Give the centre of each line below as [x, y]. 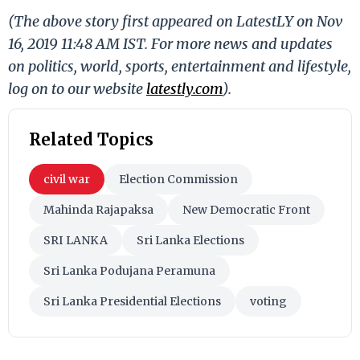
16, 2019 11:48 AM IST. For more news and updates [170, 43]
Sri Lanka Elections [190, 240]
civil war [67, 179]
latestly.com [184, 88]
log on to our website [77, 88]
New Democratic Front [246, 209]
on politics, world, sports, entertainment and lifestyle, [180, 66]
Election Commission [178, 179]
